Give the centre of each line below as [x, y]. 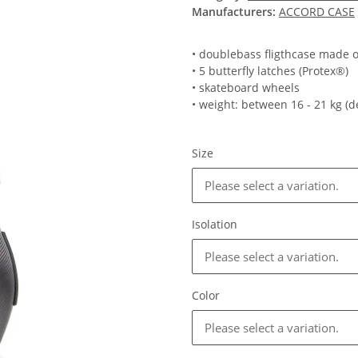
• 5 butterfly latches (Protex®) [270, 71]
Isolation [216, 225]
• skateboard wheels [246, 88]
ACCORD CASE [317, 12]
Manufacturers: [234, 12]
